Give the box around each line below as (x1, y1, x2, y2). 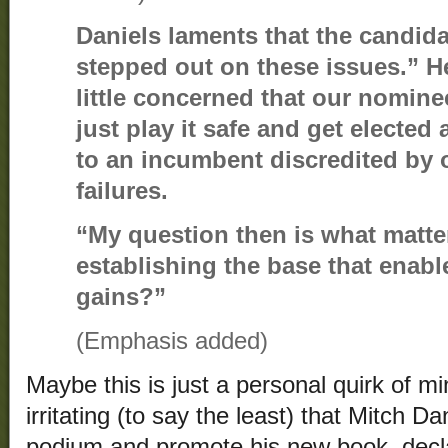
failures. (76, 178, 168, 205)
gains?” (76, 284, 166, 311)
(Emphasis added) (76, 328, 268, 355)
